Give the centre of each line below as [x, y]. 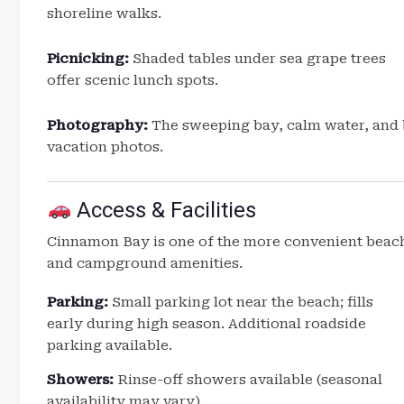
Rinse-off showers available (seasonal [248, 380]
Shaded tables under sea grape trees [257, 59]
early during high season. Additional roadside [207, 324]
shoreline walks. [104, 14]
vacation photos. [105, 147]
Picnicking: [88, 59]
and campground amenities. [145, 263]
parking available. [110, 345]
